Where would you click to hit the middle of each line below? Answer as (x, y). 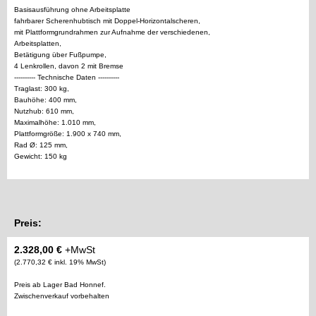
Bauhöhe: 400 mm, (45, 100)
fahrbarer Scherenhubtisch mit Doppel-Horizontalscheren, (107, 21)
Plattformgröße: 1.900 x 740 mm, (68, 134)
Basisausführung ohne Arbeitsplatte (72, 10)
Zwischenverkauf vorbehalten (62, 296)
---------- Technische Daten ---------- (67, 78)
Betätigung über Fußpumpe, (60, 55)
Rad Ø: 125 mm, (41, 145)
